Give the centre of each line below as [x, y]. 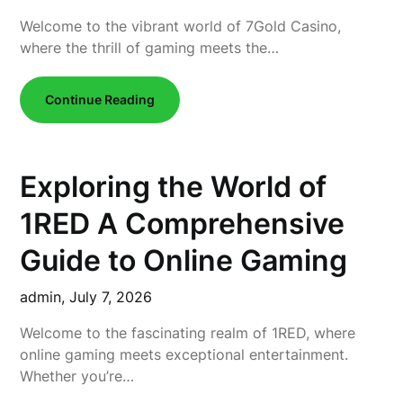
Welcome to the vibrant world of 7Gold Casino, [181, 26]
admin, [45, 297]
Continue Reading [100, 99]
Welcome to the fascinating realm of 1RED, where [188, 333]
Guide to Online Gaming [184, 260]
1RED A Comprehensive [183, 224]
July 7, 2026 [111, 297]
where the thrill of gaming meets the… [150, 48]
